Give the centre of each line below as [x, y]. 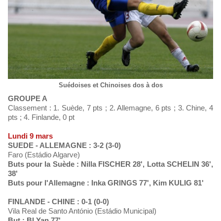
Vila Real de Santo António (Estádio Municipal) [82, 211]
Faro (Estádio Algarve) [44, 155]
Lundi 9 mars [30, 136]
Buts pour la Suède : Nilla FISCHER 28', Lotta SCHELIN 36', [110, 164]
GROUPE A [31, 98]
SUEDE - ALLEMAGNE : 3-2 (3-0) [64, 145]
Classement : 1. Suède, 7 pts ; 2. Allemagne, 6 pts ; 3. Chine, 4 [110, 108]
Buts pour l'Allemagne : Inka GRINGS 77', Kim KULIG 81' [106, 183]
